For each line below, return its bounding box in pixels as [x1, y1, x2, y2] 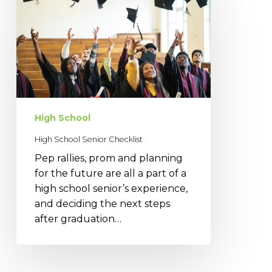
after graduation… [34, 213, 121, 225]
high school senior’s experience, [34, 183, 188, 195]
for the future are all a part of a [34, 168, 186, 180]
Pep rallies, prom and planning [34, 152, 183, 165]
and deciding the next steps [34, 198, 170, 210]
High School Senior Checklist [34, 135, 143, 144]
